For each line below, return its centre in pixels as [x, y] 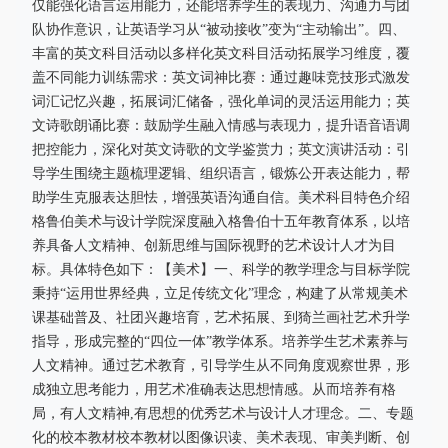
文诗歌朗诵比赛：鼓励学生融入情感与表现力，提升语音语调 [221, 125]
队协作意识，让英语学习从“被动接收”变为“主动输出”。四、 [219, 29]
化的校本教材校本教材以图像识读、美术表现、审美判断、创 [221, 437]
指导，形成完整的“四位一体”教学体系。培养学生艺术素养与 [220, 341]
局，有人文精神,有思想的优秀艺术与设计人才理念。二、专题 [223, 413]
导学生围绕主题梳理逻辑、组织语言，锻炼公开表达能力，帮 [221, 173]
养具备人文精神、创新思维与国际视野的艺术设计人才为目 [214, 245]
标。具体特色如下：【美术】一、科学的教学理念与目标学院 [221, 269]
